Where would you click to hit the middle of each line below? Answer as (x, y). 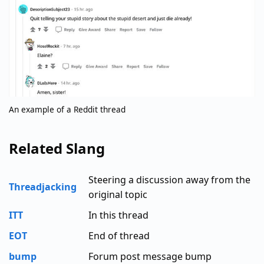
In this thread (118, 215)
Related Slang (57, 148)
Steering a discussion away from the (169, 179)
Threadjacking (43, 187)
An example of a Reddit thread (67, 109)
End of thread (119, 235)
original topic (118, 194)
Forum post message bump (150, 256)
